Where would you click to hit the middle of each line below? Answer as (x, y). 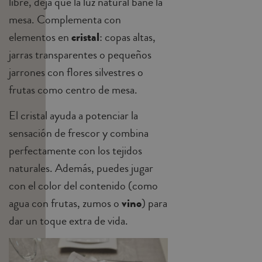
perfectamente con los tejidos (75, 150)
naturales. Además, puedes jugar (81, 168)
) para (154, 203)
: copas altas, (127, 37)
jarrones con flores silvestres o (76, 72)
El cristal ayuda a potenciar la (73, 115)
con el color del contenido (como (83, 185)
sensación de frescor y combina (79, 133)
